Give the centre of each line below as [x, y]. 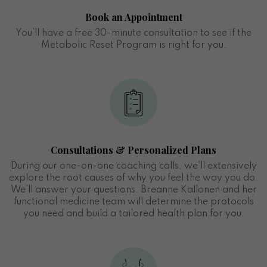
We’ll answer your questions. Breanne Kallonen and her [133, 190]
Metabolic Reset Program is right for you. [133, 45]
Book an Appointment [133, 17]
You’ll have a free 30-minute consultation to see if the [133, 33]
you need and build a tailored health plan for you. [133, 214]
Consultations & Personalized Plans [133, 150]
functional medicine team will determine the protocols [133, 202]
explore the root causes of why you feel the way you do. [133, 178]
